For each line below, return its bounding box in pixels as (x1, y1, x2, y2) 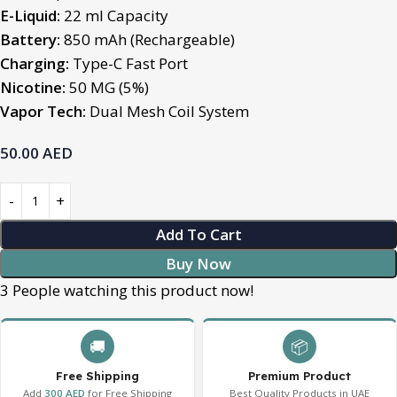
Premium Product (248, 368, 351, 383)
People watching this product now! (12, 279, 253, 300)
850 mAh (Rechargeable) (60, 28, 235, 50)
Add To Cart (155, 223, 242, 245)
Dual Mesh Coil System (86, 100, 249, 121)
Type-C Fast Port (69, 52, 188, 74)
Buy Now (166, 253, 231, 274)
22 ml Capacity (60, 4, 168, 26)
